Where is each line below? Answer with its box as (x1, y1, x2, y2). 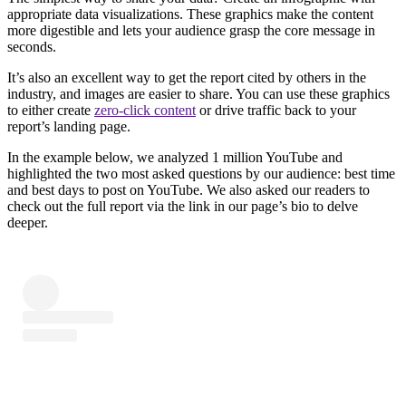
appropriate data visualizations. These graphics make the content (7, 5, 373, 22)
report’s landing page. (7, 118, 130, 134)
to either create (7, 101, 94, 118)
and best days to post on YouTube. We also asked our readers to (7, 181, 370, 198)
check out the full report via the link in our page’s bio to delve (7, 198, 358, 214)
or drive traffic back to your (196, 101, 356, 118)
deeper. (7, 214, 48, 230)
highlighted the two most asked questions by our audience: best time (7, 165, 395, 181)
